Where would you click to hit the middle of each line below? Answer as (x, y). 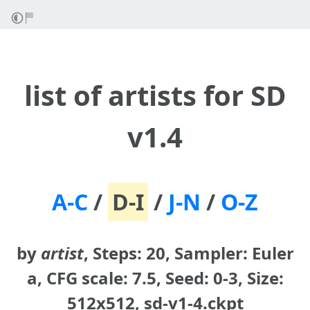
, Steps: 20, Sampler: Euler (189, 253)
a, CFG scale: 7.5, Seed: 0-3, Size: (155, 278)
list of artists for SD (155, 95)
